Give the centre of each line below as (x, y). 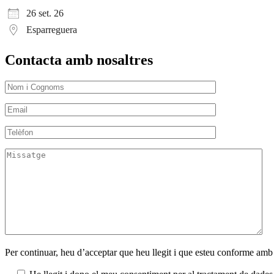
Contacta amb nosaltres (79, 60)
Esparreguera (52, 29)
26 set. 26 (45, 13)
